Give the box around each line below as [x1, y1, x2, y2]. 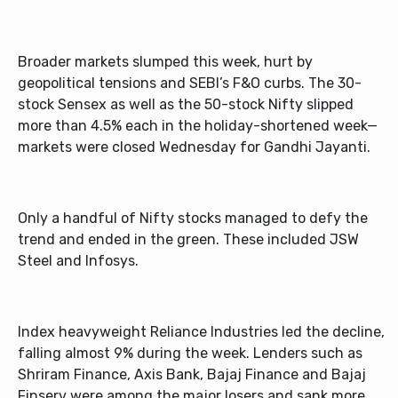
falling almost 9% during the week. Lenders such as [18, 345, 362, 362]
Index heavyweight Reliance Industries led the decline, [18, 323, 385, 340]
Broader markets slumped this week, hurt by [18, 53, 313, 70]
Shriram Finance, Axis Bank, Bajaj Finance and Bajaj [18, 366, 366, 383]
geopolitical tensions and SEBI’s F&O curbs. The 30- [18, 75, 362, 92]
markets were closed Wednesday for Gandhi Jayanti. [18, 139, 370, 155]
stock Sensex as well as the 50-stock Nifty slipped [18, 96, 354, 113]
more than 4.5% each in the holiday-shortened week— [18, 117, 378, 134]
